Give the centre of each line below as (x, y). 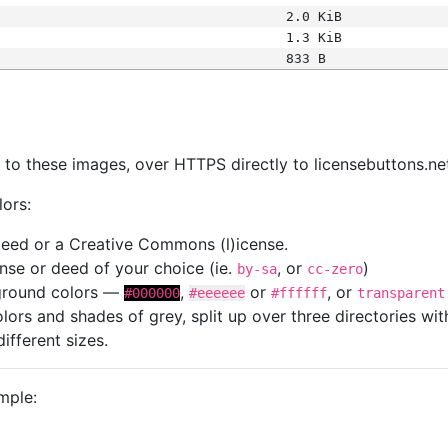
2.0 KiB (313, 16)
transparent (401, 293)
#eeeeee (217, 293)
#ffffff (299, 293)
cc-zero (335, 269)
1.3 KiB (313, 37)
